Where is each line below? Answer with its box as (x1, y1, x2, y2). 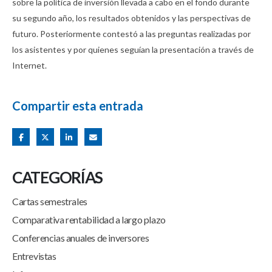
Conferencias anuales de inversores (12, 231, 149, 243)
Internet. (12, 60, 47, 71)
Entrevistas (12, 250, 56, 262)
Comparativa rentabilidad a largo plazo (12, 213, 166, 225)
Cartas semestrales (12, 195, 87, 207)
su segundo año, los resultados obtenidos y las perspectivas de (12, 13, 251, 24)
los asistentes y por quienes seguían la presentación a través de (12, 44, 254, 55)
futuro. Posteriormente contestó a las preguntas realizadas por (12, 29, 251, 39)
